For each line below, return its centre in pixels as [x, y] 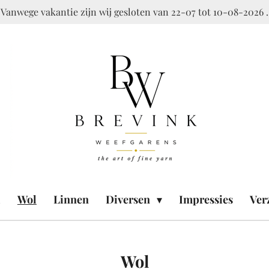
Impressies [206, 199]
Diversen [129, 199]
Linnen [71, 199]
